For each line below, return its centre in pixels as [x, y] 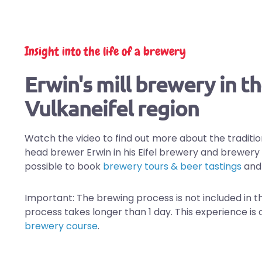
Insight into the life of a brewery [105, 51]
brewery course [61, 226]
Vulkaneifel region [112, 107]
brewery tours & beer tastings [172, 166]
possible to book [64, 166]
